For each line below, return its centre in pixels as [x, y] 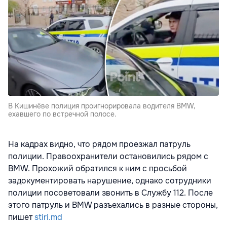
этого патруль [35, 205]
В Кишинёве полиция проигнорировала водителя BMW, [102, 106]
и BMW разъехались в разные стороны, [140, 205]
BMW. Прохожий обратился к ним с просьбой [98, 169]
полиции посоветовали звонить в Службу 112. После [110, 193]
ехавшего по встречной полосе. [62, 114]
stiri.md [48, 217]
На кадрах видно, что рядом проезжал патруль [99, 144]
